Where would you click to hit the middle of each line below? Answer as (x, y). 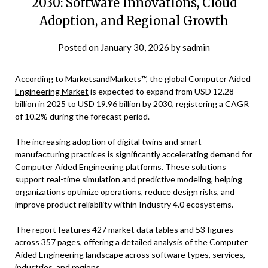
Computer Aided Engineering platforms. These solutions (121, 167)
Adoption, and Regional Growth (134, 21)
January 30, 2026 (135, 48)
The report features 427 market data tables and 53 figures (124, 230)
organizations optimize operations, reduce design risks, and (125, 192)
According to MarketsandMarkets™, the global (102, 79)
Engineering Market (52, 92)
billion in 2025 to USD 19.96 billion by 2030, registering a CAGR (132, 104)
